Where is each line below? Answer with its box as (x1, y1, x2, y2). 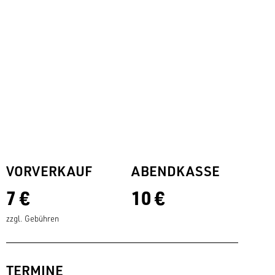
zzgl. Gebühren (6, 214, 59, 223)
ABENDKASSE (131, 162, 220, 179)
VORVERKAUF (6, 162, 92, 179)
